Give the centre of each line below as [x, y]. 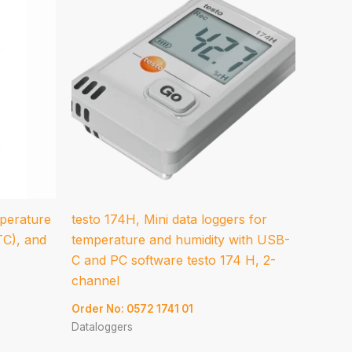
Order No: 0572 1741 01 [132, 308]
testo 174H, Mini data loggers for [169, 219]
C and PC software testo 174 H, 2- [174, 260]
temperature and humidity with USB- [181, 239]
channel [95, 280]
